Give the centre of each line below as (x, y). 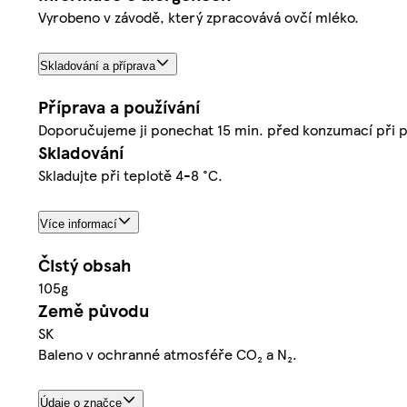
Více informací (79, 224)
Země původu (94, 311)
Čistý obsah (84, 265)
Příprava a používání (119, 107)
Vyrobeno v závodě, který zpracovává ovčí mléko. (199, 17)
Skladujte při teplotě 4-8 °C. (130, 175)
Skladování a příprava (98, 66)
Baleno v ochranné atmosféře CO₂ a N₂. (168, 354)
